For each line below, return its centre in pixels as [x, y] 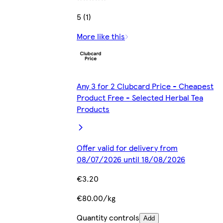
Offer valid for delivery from [127, 147]
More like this [101, 36]
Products [93, 109]
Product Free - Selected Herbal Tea [140, 97]
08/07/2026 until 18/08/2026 [131, 159]
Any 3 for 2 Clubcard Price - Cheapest [145, 86]
